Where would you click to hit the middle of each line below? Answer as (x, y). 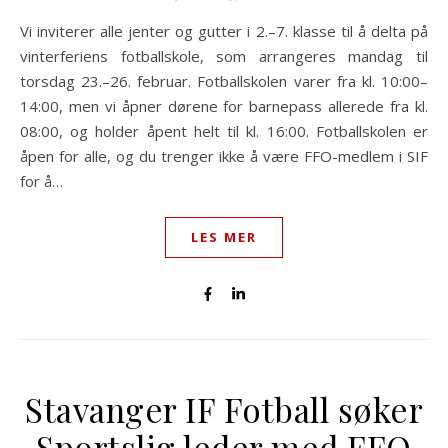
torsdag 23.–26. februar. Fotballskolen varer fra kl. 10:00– (224, 81)
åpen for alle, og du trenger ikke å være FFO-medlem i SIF (224, 156)
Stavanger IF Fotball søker (224, 409)
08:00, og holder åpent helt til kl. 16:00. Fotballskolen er (224, 131)
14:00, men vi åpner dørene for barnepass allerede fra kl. (224, 106)
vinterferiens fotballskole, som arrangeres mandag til (224, 56)
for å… (41, 181)
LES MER (224, 237)
